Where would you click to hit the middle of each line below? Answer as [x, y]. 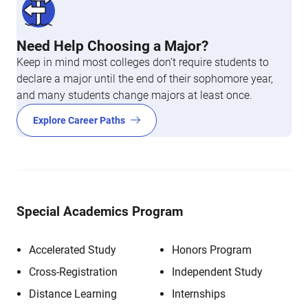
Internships [199, 294]
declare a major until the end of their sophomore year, [145, 79]
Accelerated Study [73, 250]
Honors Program [212, 250]
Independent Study [217, 272]
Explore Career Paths [79, 120]
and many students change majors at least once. [134, 95]
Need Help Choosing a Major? [112, 46]
